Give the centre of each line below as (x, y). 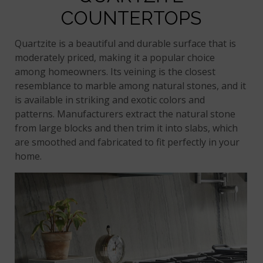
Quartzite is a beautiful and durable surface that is (126, 44)
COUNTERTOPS (131, 18)
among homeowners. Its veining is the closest (115, 72)
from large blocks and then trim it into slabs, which (127, 128)
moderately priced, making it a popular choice (115, 58)
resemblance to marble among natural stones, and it (131, 86)
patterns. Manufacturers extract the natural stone (125, 114)
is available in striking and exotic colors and (110, 100)
